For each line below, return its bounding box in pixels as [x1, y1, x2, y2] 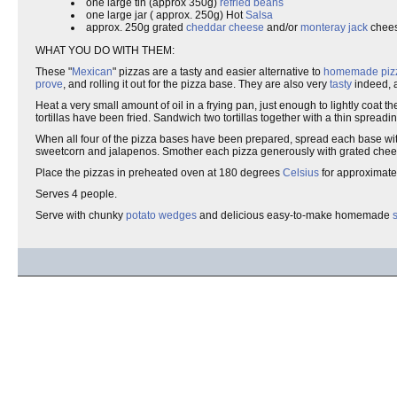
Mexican [72, 66, 113, 78]
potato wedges [126, 209, 197, 222]
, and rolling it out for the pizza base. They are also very [63, 78, 330, 90]
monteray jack [300, 21, 368, 34]
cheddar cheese [186, 21, 264, 34]
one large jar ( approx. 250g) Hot [86, 9, 245, 21]
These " [35, 66, 72, 78]
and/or [264, 21, 300, 34]
